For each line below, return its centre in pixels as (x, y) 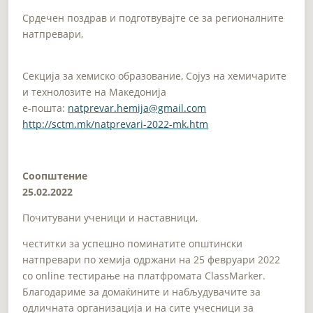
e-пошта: (45, 108)
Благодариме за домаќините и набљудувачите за (142, 291)
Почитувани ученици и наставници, (110, 217)
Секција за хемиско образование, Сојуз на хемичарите (155, 75)
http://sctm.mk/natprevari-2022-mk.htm (116, 124)
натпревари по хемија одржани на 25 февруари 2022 (152, 259)
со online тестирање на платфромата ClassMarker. (144, 275)
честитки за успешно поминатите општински (133, 243)
